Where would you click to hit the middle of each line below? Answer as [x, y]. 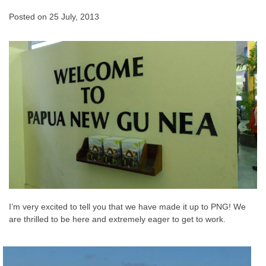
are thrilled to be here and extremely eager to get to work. [117, 219]
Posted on [29, 17]
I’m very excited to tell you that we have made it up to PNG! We [127, 207]
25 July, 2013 [74, 17]
